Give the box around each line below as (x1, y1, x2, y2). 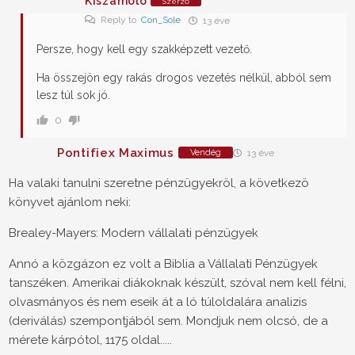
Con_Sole (141, 14, 181, 26)
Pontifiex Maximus (57, 145, 174, 160)
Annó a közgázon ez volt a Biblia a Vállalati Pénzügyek (9, 257, 318, 272)
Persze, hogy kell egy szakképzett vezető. (36, 43, 252, 56)
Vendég (189, 147, 221, 158)
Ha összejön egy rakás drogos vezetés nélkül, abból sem (36, 71, 331, 85)
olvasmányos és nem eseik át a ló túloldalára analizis (9, 295, 307, 310)
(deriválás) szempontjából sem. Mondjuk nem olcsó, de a (9, 314, 328, 329)
